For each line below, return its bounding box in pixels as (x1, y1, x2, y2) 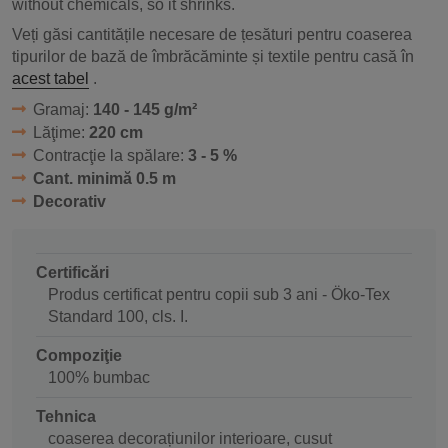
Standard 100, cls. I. (48, 307, 188, 325)
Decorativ (32, 192, 106, 210)
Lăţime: (32, 123, 89, 141)
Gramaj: (32, 100, 93, 118)
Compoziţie (36, 346, 122, 364)
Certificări (36, 263, 109, 281)
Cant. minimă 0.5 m (32, 169, 176, 187)
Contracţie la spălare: (32, 146, 188, 164)
